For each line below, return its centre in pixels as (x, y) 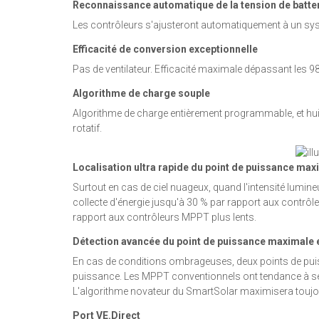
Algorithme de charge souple (141, 93)
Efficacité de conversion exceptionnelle (165, 49)
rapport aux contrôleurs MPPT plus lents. (164, 217)
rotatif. (87, 128)
